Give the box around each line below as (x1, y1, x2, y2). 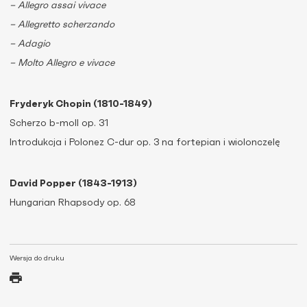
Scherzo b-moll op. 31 (10, 119, 108, 129)
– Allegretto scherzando (10, 20, 114, 30)
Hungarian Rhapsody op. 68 (10, 198, 136, 208)
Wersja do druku (10, 255, 64, 262)
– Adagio (10, 39, 50, 49)
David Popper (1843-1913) (10, 179, 137, 189)
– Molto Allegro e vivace (10, 58, 114, 69)
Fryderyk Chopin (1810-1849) (10, 99, 152, 110)
